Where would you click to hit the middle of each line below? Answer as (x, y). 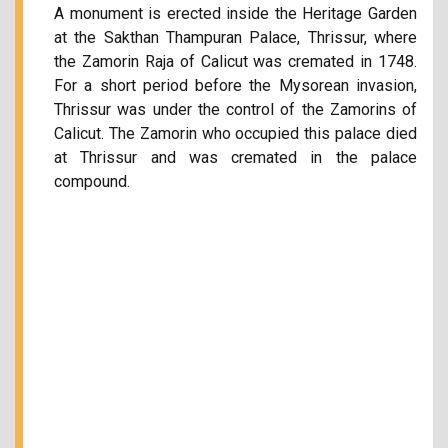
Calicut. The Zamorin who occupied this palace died (235, 133)
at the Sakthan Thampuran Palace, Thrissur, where (235, 37)
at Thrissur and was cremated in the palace (235, 157)
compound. (92, 181)
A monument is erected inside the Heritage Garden (235, 13)
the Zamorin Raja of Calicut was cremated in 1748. (235, 61)
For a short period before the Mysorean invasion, (235, 85)
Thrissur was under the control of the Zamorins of (235, 109)
